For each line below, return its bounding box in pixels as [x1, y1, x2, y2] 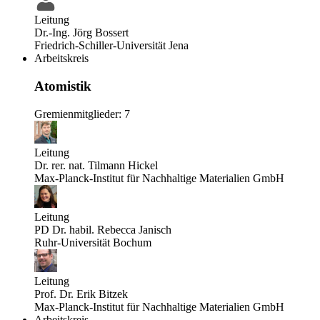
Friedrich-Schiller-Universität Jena [34, 39, 189, 52]
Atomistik [34, 79, 91, 94]
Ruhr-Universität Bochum [34, 236, 151, 249]
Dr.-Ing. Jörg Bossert [34, 26, 129, 39]
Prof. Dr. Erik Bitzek [34, 287, 128, 300]
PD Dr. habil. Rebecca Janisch [34, 223, 171, 236]
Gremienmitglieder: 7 [34, 107, 130, 120]
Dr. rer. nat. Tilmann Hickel [34, 159, 158, 171]
